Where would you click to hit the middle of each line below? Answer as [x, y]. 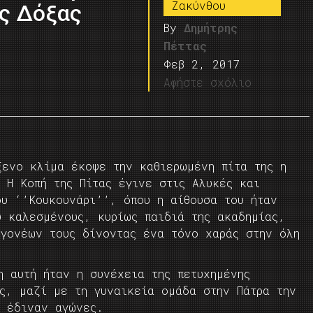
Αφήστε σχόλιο [208, 82]
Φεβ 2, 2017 [202, 64]
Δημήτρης [211, 28]
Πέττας [185, 46]
